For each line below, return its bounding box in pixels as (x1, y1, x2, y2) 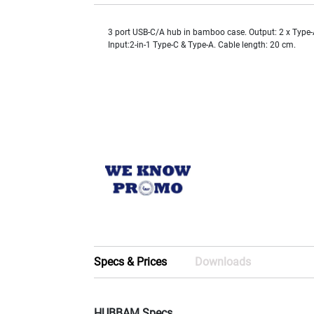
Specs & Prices (94, 255, 168, 269)
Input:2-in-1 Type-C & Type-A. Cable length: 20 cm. (108, 40, 296, 50)
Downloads (195, 255, 252, 269)
